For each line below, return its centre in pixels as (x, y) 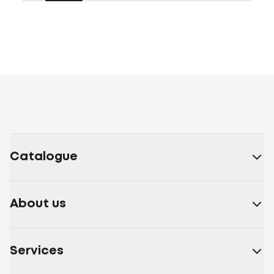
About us (38, 204)
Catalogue (44, 157)
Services (37, 251)
